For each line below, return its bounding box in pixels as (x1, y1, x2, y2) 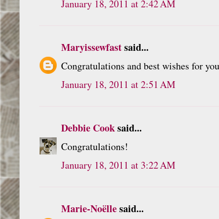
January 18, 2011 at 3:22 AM (61, 158, 175, 172)
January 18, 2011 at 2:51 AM (61, 77, 175, 91)
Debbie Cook (61, 120, 115, 135)
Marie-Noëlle (61, 201, 117, 216)
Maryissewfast (61, 40, 122, 54)
